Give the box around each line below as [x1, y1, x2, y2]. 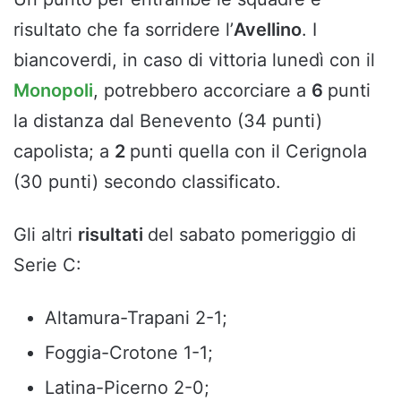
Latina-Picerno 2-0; [45, 377, 209, 399]
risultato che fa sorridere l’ [13, 19, 234, 41]
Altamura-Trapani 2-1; [45, 307, 227, 329]
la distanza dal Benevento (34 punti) [13, 110, 322, 132]
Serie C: [13, 254, 81, 277]
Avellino [234, 19, 302, 41]
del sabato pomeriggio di [148, 224, 356, 246]
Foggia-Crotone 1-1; [45, 342, 213, 364]
